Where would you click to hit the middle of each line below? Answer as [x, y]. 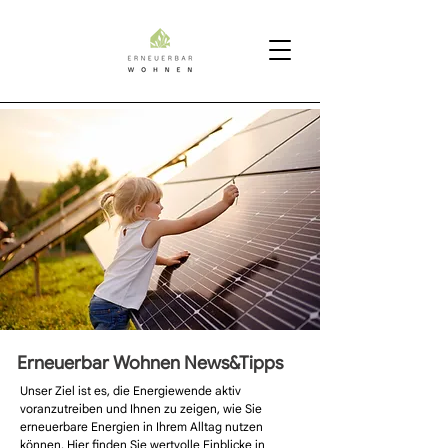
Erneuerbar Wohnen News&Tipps [150, 363]
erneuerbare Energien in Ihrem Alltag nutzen [141, 426]
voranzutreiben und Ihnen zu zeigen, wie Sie [141, 408]
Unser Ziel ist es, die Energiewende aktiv [130, 390]
